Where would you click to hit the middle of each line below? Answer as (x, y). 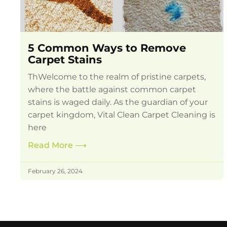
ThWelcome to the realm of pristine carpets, (117, 77)
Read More (52, 145)
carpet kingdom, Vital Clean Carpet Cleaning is (122, 115)
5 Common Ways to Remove (107, 48)
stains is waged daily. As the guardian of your (118, 102)
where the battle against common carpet (112, 90)
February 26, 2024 (55, 171)
